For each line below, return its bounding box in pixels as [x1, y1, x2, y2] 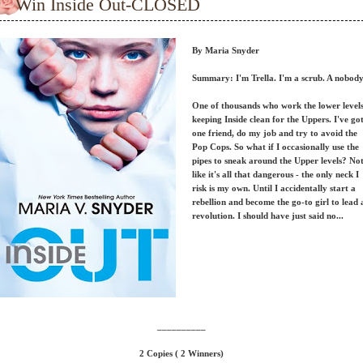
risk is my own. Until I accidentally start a [192, 183, 356, 193]
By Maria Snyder [192, 45, 259, 55]
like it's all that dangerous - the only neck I [192, 169, 359, 179]
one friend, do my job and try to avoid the [192, 128, 357, 138]
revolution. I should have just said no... [192, 211, 344, 220]
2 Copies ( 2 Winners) [139, 348, 224, 358]
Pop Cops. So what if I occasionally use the [192, 142, 359, 152]
